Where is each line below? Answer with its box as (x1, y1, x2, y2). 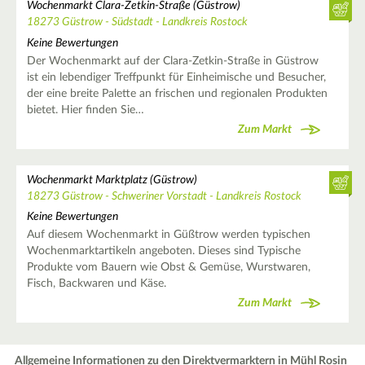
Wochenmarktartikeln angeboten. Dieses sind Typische (26, 244, 301, 257)
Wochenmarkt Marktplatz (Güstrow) (26, 174, 197, 186)
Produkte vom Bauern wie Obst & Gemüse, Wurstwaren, (26, 261, 310, 273)
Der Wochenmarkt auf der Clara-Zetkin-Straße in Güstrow (26, 55, 319, 67)
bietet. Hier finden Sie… (26, 103, 144, 116)
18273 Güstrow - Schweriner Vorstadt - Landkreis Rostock (26, 190, 301, 202)
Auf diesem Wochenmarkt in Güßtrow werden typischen (26, 228, 310, 240)
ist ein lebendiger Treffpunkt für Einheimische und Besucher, (26, 71, 326, 83)
